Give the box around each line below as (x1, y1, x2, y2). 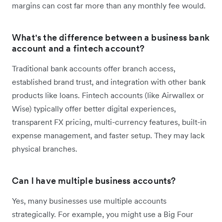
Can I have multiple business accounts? (12, 174, 176, 186)
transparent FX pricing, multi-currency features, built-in (12, 116, 207, 127)
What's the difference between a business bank (12, 31, 210, 43)
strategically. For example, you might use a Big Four (12, 209, 193, 219)
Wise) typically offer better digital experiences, (12, 103, 176, 113)
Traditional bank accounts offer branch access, (12, 63, 175, 73)
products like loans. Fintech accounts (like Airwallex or (12, 90, 204, 100)
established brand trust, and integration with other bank (12, 76, 206, 87)
